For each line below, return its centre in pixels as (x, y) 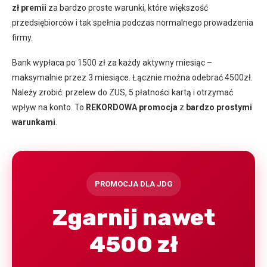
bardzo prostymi (219, 107)
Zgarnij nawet (133, 217)
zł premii (29, 7)
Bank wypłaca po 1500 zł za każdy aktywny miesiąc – (112, 62)
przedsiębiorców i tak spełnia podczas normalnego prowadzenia (133, 22)
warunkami (34, 122)
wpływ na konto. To (49, 107)
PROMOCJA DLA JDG (133, 184)
